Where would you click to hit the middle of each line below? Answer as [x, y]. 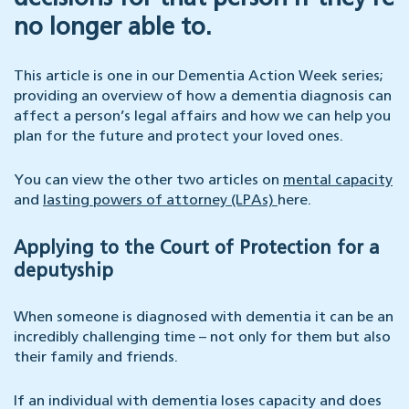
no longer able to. [113, 29]
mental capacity [338, 181]
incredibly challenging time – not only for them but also [202, 338]
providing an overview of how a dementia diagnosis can [203, 97]
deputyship [63, 273]
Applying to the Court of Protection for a [197, 250]
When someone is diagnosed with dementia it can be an [204, 318]
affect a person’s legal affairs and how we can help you [202, 117]
